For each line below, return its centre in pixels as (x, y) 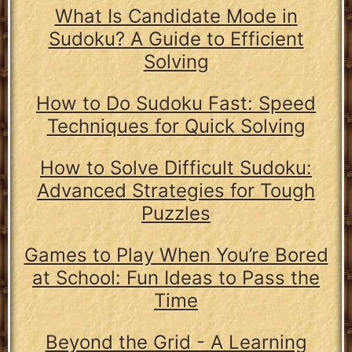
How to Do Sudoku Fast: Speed (176, 104)
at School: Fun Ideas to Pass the (176, 278)
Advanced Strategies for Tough (176, 191)
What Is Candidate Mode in (176, 16)
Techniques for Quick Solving (176, 126)
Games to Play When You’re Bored (176, 255)
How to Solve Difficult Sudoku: (176, 168)
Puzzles (176, 214)
